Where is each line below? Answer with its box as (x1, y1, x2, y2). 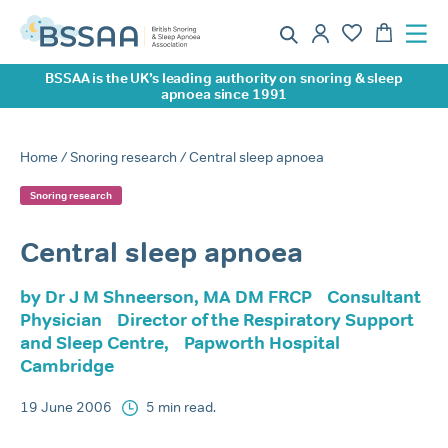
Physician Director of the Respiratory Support (20, 309, 414, 331)
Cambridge (20, 355, 114, 377)
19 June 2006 (20, 398, 112, 416)
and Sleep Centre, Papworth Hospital (20, 332, 340, 354)
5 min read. (146, 398, 216, 416)
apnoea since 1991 (160, 85, 288, 103)
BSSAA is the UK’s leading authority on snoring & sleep (45, 69, 403, 87)
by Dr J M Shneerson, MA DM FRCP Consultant (20, 286, 421, 308)
